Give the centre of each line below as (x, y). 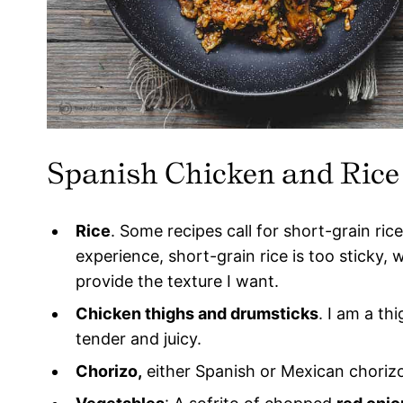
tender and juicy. (139, 339)
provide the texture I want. (177, 282)
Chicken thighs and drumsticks (197, 314)
